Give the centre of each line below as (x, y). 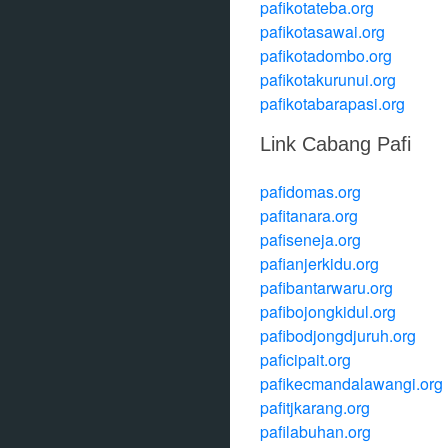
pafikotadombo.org (326, 55)
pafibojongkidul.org (328, 311)
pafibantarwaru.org (326, 287)
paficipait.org (305, 359)
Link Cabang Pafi (335, 144)
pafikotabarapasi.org (332, 103)
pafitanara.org (309, 215)
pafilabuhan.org (315, 431)
